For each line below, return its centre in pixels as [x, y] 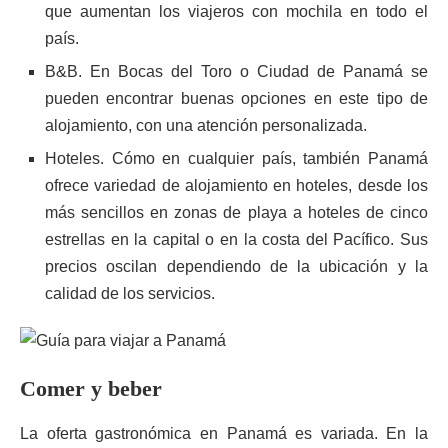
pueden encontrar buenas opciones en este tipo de [236, 98]
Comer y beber [91, 388]
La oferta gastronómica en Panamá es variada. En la [224, 433]
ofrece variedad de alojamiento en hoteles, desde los [236, 185]
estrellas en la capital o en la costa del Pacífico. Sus [236, 239]
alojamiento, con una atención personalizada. [206, 125]
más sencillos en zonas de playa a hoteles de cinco [236, 212]
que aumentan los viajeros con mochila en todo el [236, 11]
